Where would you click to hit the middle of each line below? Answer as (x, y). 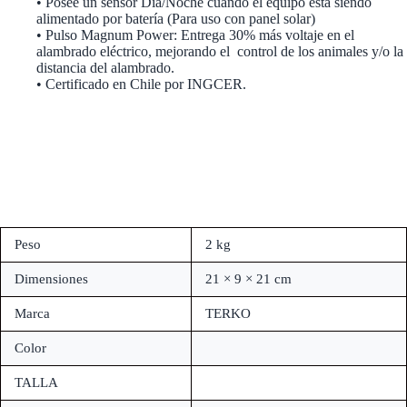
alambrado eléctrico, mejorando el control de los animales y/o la (220, 52)
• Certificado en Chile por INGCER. (141, 84)
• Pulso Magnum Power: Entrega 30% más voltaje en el (195, 35)
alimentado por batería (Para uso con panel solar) (176, 19)
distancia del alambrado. (105, 68)
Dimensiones (51, 279)
